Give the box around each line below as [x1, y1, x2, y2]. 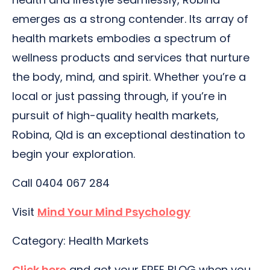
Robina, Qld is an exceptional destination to [12, 127, 245, 142]
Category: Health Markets [12, 233, 149, 248]
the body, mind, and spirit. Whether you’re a [12, 69, 246, 84]
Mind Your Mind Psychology [37, 204, 190, 219]
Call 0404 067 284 [12, 175, 110, 190]
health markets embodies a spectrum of [12, 31, 231, 46]
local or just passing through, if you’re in [12, 89, 227, 104]
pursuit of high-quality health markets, [12, 108, 219, 123]
